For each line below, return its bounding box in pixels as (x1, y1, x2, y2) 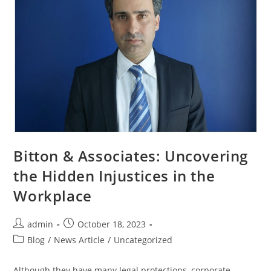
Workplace (13, 186, 92, 206)
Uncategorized (114, 234, 173, 246)
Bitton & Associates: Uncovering (13, 146, 249, 166)
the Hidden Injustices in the (13, 166, 215, 186)
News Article (54, 234, 105, 246)
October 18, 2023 (77, 218, 146, 230)
